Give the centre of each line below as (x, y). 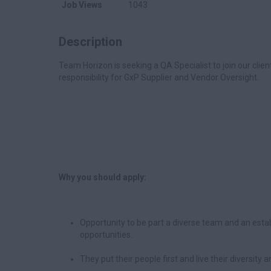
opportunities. (106, 235)
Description (90, 42)
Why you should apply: (103, 177)
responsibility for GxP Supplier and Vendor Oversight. (159, 77)
